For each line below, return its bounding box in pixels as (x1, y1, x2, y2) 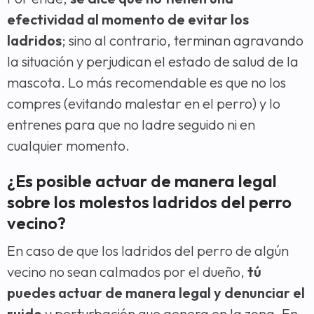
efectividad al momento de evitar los (7, 10, 249, 28)
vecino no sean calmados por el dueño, (7, 262, 247, 280)
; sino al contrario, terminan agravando (62, 31, 303, 49)
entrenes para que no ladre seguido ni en (7, 115, 255, 133)
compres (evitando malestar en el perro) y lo (7, 94, 280, 112)
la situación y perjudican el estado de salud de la (7, 52, 299, 70)
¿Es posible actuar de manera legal (7, 170, 277, 191)
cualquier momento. (7, 136, 130, 154)
